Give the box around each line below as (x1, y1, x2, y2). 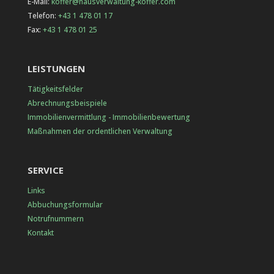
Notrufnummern (27, 213, 84, 224)
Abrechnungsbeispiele (27, 98, 107, 109)
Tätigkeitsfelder (27, 84, 83, 95)
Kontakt (27, 228, 54, 239)
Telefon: (27, 10, 58, 21)
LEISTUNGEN (27, 62, 85, 75)
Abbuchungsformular (27, 199, 103, 210)
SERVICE (27, 164, 64, 177)
